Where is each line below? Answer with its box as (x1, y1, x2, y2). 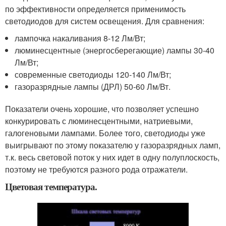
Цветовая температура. (5, 180, 97, 193)
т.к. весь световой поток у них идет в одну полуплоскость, (5, 151, 219, 163)
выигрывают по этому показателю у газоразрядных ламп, (5, 139, 220, 151)
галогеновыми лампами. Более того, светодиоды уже (5, 127, 205, 139)
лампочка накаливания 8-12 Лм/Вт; (15, 32, 146, 44)
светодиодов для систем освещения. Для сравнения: (5, 15, 204, 27)
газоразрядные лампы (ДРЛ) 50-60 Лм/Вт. (15, 81, 171, 92)
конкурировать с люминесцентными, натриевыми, (5, 115, 193, 127)
